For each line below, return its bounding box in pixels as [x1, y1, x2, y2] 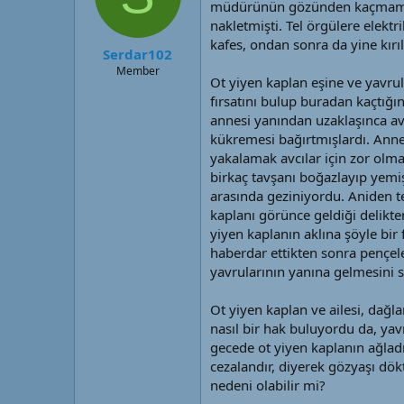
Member [115, 62, 160, 78]
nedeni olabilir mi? [210, 376, 326, 394]
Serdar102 [103, 44, 172, 63]
